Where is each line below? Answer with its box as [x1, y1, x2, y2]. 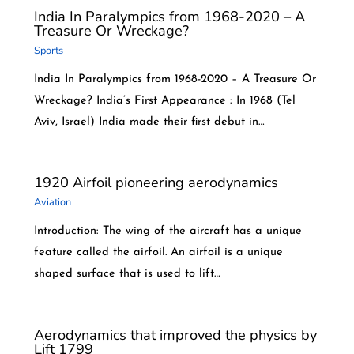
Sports [33, 43, 63, 58]
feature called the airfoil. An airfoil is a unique [33, 247, 283, 259]
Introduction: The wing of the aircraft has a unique [33, 225, 302, 238]
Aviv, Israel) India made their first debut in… [33, 116, 265, 129]
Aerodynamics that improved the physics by [33, 325, 317, 345]
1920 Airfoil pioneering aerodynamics [33, 173, 278, 193]
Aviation [33, 194, 71, 209]
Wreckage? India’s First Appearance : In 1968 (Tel [33, 95, 296, 107]
